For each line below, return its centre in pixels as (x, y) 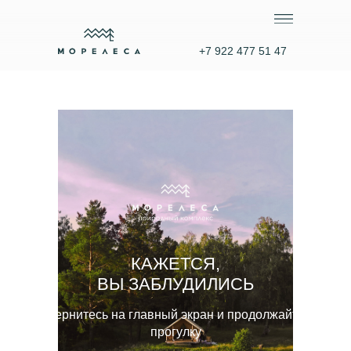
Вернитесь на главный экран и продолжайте (175, 315)
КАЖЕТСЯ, (175, 264)
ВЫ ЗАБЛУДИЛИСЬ (175, 284)
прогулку (175, 332)
